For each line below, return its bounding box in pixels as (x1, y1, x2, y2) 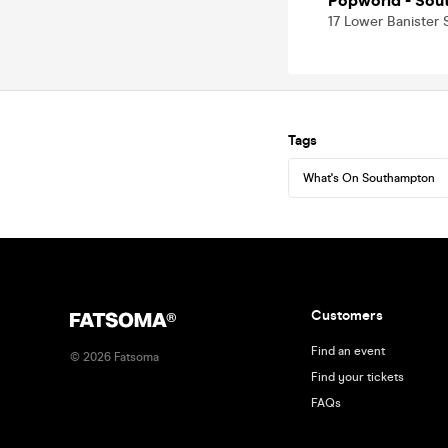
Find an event (310, 344, 385, 358)
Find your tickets (310, 370, 404, 384)
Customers (310, 307, 383, 324)
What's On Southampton (303, 171, 435, 185)
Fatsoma (111, 350, 159, 364)
